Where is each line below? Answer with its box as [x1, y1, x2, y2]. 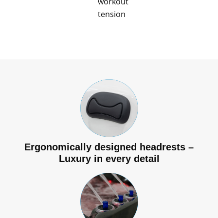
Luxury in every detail [58, 153, 160, 164]
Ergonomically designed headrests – [24, 141, 194, 152]
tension [97, 8, 126, 19]
